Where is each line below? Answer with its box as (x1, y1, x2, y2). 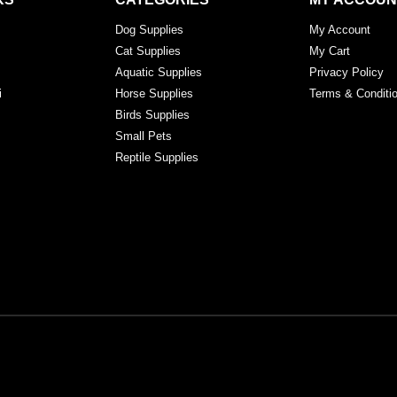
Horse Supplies (114, 87, 193, 101)
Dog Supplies (114, 23, 183, 37)
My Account (308, 23, 370, 37)
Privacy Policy (308, 66, 384, 80)
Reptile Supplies (114, 151, 198, 165)
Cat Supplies (114, 44, 181, 58)
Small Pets (114, 129, 172, 144)
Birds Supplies (114, 108, 190, 122)
